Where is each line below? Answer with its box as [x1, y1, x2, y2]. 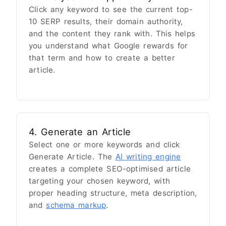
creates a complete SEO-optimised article [29, 163, 191, 174]
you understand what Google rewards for [29, 40, 188, 50]
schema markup [46, 200, 106, 210]
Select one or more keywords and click [29, 139, 180, 149]
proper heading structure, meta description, [29, 188, 197, 198]
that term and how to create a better [29, 52, 175, 63]
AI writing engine [115, 151, 181, 161]
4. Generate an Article [29, 126, 131, 137]
